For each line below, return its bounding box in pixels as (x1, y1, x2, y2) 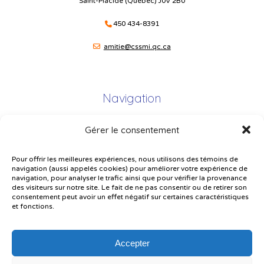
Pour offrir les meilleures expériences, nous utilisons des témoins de (12, 155, 238, 164)
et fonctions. (12, 202, 54, 211)
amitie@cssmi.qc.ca (103, 42, 171, 51)
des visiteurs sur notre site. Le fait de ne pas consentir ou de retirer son (12, 183, 247, 192)
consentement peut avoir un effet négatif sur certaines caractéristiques (12, 193, 249, 202)
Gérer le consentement (85, 124, 179, 136)
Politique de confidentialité (86, 187, 178, 196)
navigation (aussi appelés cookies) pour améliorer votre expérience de (12, 164, 247, 173)
